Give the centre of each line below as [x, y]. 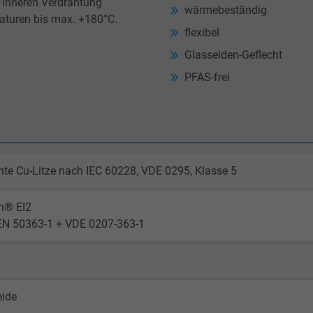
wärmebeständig [226, 10]
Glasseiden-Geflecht [233, 54]
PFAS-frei [207, 77]
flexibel [202, 32]
